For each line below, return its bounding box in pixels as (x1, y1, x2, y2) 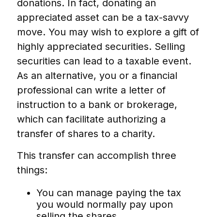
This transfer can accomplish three (17, 149, 176, 161)
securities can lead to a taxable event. (17, 55, 191, 67)
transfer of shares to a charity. (17, 127, 155, 139)
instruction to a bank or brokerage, (17, 98, 177, 110)
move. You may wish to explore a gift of (17, 26, 199, 38)
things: (17, 164, 47, 176)
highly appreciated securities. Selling (17, 40, 185, 52)
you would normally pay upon (36, 198, 173, 210)
